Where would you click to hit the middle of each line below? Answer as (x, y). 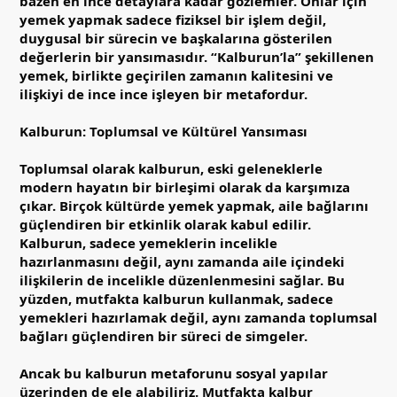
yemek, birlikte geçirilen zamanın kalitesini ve (176, 75)
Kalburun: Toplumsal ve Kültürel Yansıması (163, 131)
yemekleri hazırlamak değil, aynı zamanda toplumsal (198, 317)
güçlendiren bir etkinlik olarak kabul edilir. (165, 224)
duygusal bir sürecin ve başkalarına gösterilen (176, 38)
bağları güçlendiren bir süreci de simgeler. (163, 335)
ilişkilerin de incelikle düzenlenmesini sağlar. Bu (182, 280)
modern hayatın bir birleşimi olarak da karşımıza (185, 187)
